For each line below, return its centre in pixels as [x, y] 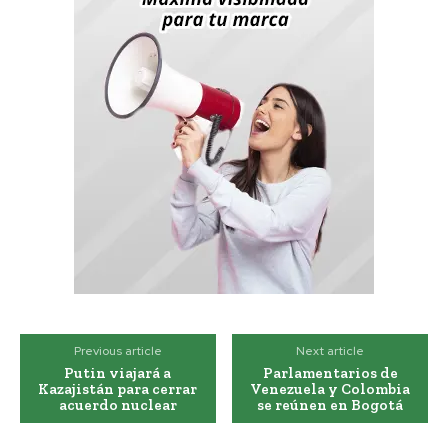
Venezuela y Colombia [330, 389]
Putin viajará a [118, 373]
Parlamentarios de [330, 373]
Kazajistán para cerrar [118, 389]
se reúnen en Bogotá [330, 405]
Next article [330, 351]
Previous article [117, 351]
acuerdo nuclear [117, 405]
